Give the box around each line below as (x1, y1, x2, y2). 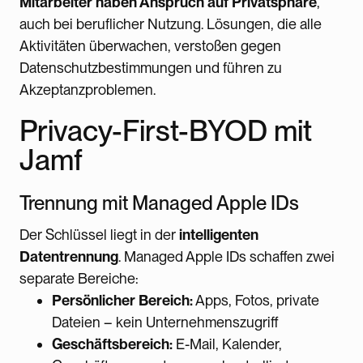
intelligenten (179, 225, 258, 243)
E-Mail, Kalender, (173, 335, 282, 352)
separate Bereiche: (19, 269, 139, 287)
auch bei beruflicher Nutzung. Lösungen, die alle (19, 15, 322, 32)
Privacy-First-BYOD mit (19, 113, 312, 148)
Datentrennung (19, 247, 118, 265)
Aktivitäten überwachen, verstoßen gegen (19, 36, 281, 54)
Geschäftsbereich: (52, 335, 173, 352)
